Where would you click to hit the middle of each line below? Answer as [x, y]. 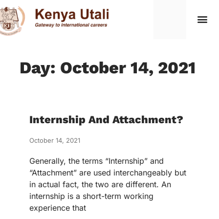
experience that [58, 208]
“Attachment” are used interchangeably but [108, 173]
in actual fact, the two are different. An [100, 184]
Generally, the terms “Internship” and [97, 161]
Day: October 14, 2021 [108, 67]
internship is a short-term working [91, 196]
